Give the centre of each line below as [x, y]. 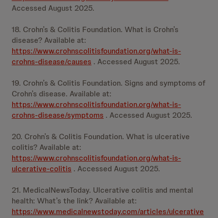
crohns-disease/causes [52, 62]
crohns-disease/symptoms [58, 115]
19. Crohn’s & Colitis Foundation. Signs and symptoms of [109, 83]
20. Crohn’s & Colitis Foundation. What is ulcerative [101, 136]
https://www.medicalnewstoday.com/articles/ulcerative [108, 211]
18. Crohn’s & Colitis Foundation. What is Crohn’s [95, 29]
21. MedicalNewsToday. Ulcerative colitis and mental [102, 190]
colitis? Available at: [46, 147]
